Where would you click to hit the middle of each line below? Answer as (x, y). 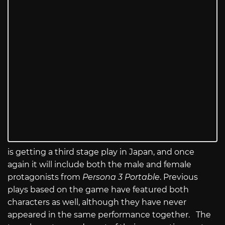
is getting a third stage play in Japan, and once (101, 152)
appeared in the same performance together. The (109, 215)
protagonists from (45, 177)
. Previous (179, 177)
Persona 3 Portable (121, 177)
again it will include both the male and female (99, 165)
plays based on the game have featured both (98, 190)
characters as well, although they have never (97, 202)
